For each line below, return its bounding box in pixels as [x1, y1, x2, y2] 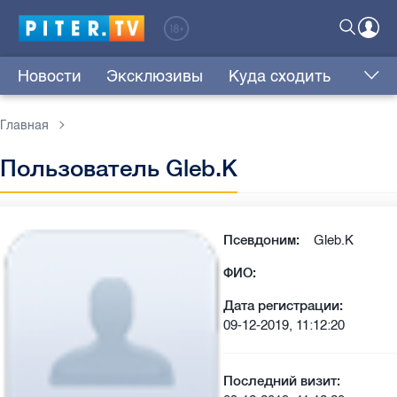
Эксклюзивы [106, 66, 204, 87]
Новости [18, 66, 82, 87]
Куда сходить [228, 66, 331, 87]
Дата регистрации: [223, 298, 343, 314]
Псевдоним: [223, 232, 300, 248]
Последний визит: [223, 373, 340, 389]
